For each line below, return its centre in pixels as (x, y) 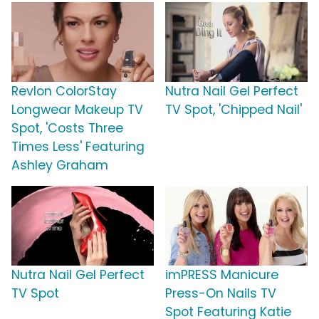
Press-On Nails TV (221, 294)
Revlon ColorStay (64, 91)
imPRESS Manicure (222, 275)
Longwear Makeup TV (77, 110)
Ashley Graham (60, 166)
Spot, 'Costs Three (67, 129)
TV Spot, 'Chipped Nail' (234, 110)
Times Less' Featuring (78, 147)
